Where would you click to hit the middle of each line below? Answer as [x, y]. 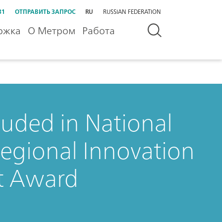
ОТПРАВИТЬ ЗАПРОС [45, 12]
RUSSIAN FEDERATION [132, 12]
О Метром [52, 30]
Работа [99, 30]
